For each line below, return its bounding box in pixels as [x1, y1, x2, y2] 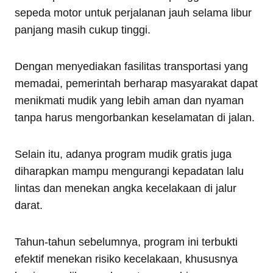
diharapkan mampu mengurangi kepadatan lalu [15, 165, 244, 177]
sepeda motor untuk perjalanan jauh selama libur [15, 6, 252, 19]
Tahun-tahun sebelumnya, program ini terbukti [15, 235, 238, 248]
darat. [15, 199, 43, 211]
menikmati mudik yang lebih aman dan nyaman [15, 94, 244, 107]
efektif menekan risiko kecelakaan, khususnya [15, 252, 238, 265]
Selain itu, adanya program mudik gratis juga [15, 147, 232, 160]
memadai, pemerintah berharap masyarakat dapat [15, 77, 258, 90]
